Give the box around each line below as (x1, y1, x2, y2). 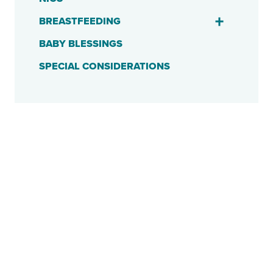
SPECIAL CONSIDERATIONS (38, 60, 170, 73)
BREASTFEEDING (38, 15, 121, 28)
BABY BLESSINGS (38, 38, 122, 51)
